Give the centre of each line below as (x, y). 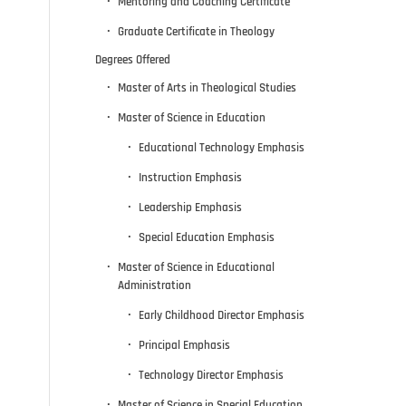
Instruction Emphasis (191, 177)
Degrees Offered (133, 59)
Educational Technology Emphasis (222, 147)
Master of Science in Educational (197, 267)
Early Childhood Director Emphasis (222, 315)
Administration (155, 285)
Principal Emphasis (185, 345)
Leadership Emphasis (191, 207)
